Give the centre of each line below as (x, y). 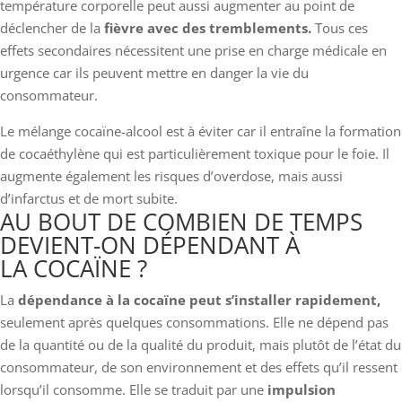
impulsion (300, 389)
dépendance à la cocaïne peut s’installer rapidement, (199, 299)
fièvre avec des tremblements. (208, 27)
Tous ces (341, 27)
